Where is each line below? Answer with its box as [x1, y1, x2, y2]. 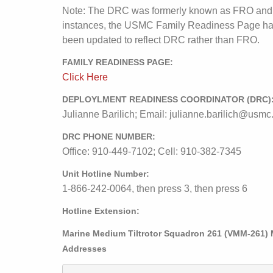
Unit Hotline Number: [62, 169, 149, 179]
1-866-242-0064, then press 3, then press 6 [62, 183, 247, 194]
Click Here [62, 72, 108, 82]
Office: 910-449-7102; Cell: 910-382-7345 [62, 146, 241, 157]
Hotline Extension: [62, 207, 140, 216]
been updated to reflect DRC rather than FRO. [62, 35, 260, 45]
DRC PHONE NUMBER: [62, 132, 155, 141]
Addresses [62, 244, 107, 253]
